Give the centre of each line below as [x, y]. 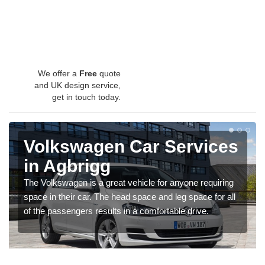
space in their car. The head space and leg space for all [130, 196]
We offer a [59, 73]
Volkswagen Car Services [131, 146]
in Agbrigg [67, 166]
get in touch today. [86, 97]
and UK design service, [77, 85]
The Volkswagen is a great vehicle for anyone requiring [129, 182]
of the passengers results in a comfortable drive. [116, 211]
